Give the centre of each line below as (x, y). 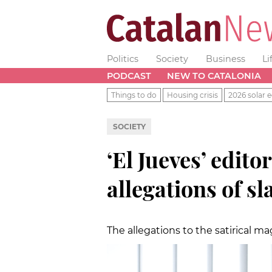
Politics (123, 59)
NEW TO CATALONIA (214, 76)
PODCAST (129, 76)
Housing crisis (192, 95)
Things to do (134, 95)
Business (225, 59)
